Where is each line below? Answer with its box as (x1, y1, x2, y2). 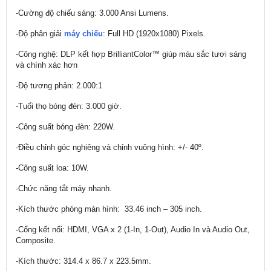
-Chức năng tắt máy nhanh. (16, 183, 112, 193)
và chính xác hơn (16, 60, 77, 70)
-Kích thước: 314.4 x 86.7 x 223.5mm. (16, 256, 151, 266)
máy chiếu (64, 28, 103, 38)
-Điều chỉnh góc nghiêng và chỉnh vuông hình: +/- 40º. (16, 142, 204, 152)
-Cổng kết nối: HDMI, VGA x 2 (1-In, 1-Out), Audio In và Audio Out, (16, 224, 250, 234)
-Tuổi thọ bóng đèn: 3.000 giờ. (16, 101, 122, 111)
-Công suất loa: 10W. (16, 163, 89, 172)
